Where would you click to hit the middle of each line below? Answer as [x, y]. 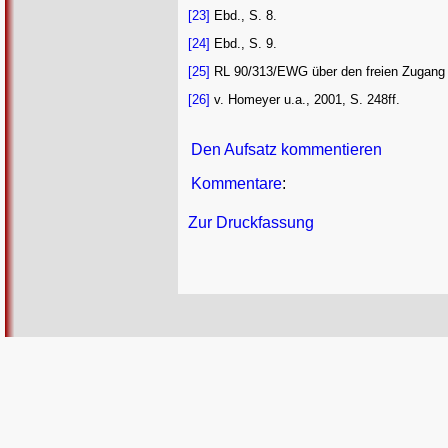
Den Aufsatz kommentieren [286, 149]
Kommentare [236, 183]
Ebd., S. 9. [243, 44]
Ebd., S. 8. [243, 16]
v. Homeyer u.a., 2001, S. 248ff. [305, 99]
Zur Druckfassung [251, 222]
